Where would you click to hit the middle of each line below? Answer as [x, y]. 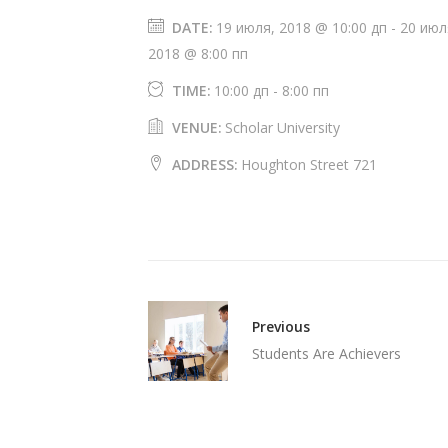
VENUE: [197, 127]
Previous [281, 326]
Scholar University [282, 127]
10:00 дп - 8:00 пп [271, 90]
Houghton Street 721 [309, 164]
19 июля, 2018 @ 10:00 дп [301, 27]
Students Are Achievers [326, 353]
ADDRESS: [205, 164]
